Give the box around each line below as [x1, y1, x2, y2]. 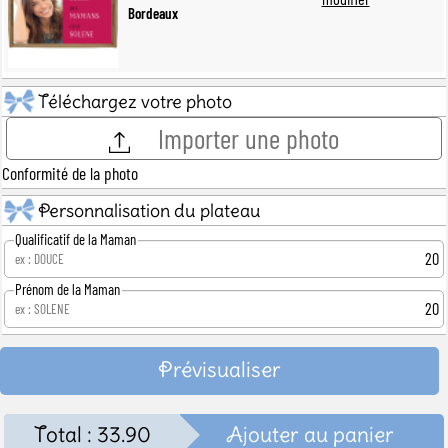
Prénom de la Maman [15, 279, 121, 298]
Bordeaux [128, 3, 178, 22]
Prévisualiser [158, 355, 282, 383]
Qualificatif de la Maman [15, 229, 137, 248]
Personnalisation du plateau [38, 198, 261, 222]
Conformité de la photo [2, 162, 138, 185]
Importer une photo [157, 121, 339, 156]
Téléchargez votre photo [38, 89, 232, 113]
